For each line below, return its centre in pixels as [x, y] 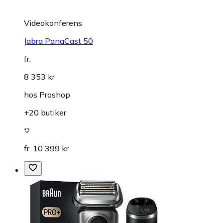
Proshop [55, 95]
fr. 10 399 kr [46, 149]
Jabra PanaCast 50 [58, 41]
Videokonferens [53, 23]
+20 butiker [45, 113]
